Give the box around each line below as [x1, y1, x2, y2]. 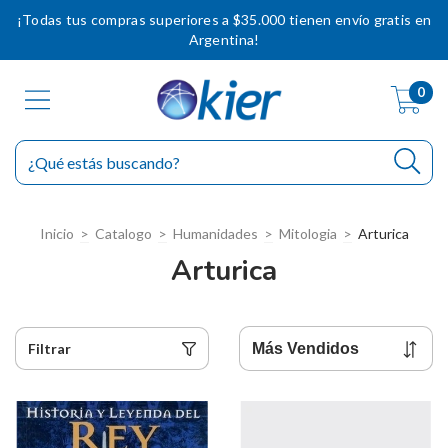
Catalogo [94, 225, 152, 242]
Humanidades [172, 225, 258, 242]
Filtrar [28, 340, 71, 357]
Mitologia [278, 225, 337, 242]
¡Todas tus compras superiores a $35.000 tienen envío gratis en [16, 11, 432, 28]
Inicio [39, 225, 74, 242]
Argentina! [188, 31, 260, 48]
